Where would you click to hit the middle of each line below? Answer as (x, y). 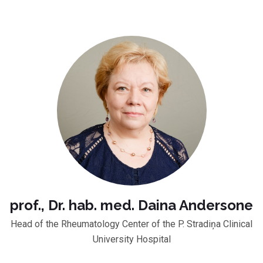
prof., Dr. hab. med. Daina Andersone (131, 205)
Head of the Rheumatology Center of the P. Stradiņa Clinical (131, 224)
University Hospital (131, 239)
